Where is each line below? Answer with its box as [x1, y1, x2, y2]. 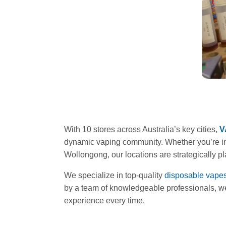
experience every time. [64, 196, 145, 205]
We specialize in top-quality [64, 171, 164, 180]
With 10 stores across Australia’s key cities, [64, 125, 219, 134]
